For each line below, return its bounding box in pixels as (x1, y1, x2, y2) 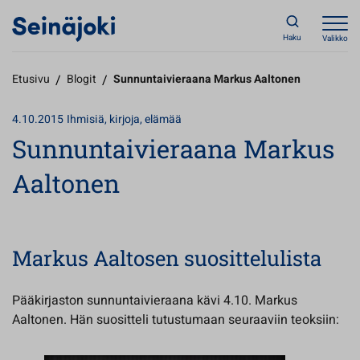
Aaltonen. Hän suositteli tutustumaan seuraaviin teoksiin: (12, 310, 339, 329)
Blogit (67, 71, 96, 88)
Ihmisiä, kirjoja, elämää (67, 111, 182, 128)
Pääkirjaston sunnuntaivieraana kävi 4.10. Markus (12, 291, 297, 310)
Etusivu (12, 71, 50, 88)
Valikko (322, 33, 348, 44)
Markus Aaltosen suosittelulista (12, 244, 321, 272)
